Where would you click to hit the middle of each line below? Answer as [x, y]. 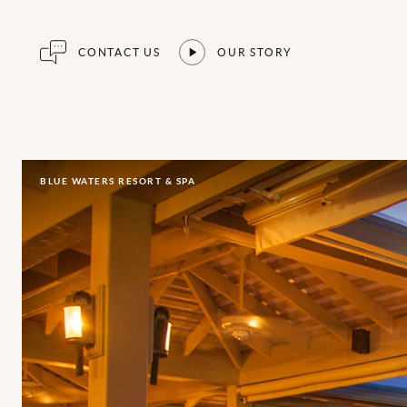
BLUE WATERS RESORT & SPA [117, 181]
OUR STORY [255, 52]
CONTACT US [119, 52]
